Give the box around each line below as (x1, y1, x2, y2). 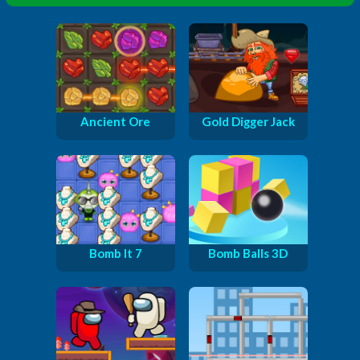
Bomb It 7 (88, 245, 142, 260)
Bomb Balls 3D (208, 245, 288, 260)
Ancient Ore (80, 113, 150, 129)
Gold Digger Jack (201, 113, 295, 129)
